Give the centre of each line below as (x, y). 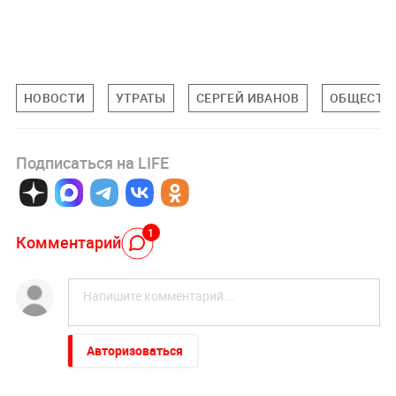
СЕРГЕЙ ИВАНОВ (247, 98)
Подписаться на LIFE (92, 163)
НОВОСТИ (54, 98)
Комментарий (68, 242)
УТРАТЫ (141, 98)
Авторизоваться (134, 351)
